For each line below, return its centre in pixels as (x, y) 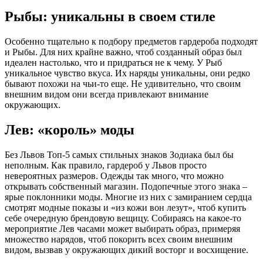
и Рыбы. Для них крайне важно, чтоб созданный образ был (123, 52)
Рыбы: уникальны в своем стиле (110, 17)
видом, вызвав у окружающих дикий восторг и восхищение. (127, 249)
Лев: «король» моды (70, 129)
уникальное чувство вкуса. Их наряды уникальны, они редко (127, 73)
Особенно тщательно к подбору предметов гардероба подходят (131, 42)
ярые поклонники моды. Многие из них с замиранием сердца (128, 197)
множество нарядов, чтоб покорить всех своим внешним (119, 239)
